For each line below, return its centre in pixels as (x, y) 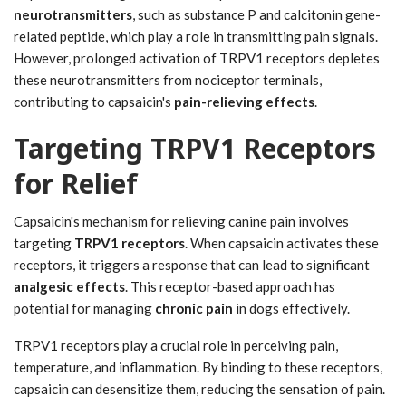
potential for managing (84, 308)
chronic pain (194, 308)
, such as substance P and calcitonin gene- (256, 14)
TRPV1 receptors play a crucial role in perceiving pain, (176, 345)
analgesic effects (69, 286)
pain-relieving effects (244, 101)
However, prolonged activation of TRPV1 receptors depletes (197, 58)
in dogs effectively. (291, 308)
